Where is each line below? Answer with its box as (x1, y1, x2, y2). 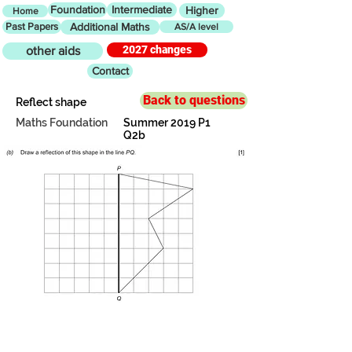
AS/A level (174, 21, 218, 32)
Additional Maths (70, 20, 150, 33)
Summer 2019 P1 (123, 116, 211, 129)
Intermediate (112, 3, 172, 16)
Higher (185, 4, 218, 16)
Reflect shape (16, 96, 86, 108)
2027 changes (123, 43, 192, 56)
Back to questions (142, 93, 245, 108)
